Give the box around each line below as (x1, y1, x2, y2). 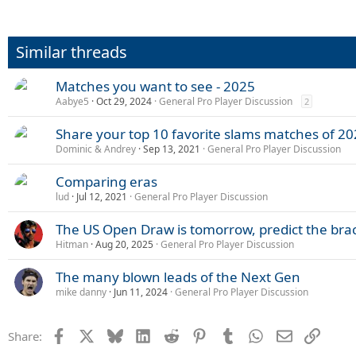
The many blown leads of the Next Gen (56, 268, 300, 286)
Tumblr (234, 327, 274, 342)
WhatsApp (263, 327, 319, 342)
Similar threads (16, 41, 127, 63)
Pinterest (207, 327, 255, 342)
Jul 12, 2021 (76, 190, 127, 203)
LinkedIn (150, 327, 198, 342)
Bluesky (122, 327, 165, 342)
